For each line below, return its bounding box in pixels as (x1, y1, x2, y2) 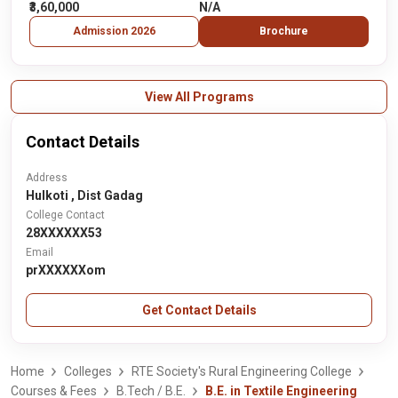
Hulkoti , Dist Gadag (26, 188, 143, 203)
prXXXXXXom (26, 263, 106, 277)
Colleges (64, 364, 112, 378)
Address (26, 171, 68, 184)
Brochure (259, 25, 308, 37)
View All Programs (144, 90, 254, 104)
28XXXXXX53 (26, 226, 102, 240)
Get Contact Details (141, 303, 257, 317)
